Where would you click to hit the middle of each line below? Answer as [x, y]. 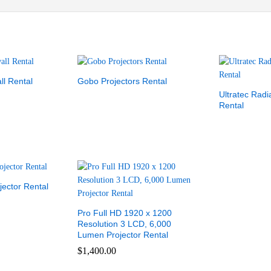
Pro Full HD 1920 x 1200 [125, 213]
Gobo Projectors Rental [122, 81]
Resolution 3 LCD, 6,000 [124, 224]
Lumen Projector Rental [123, 235]
